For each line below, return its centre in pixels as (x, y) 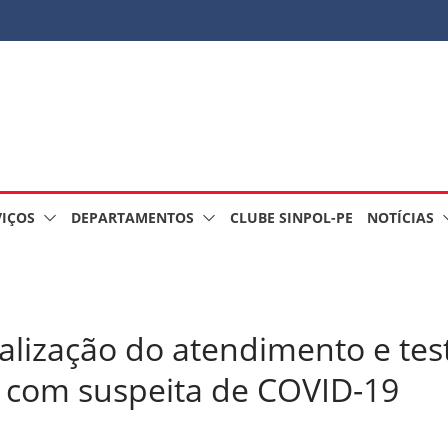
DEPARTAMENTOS (132, 217)
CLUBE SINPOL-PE (291, 217)
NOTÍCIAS (400, 217)
